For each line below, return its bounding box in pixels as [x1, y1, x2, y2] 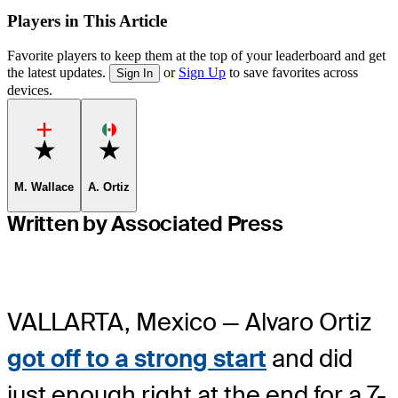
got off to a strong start [7, 343, 267, 375]
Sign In [116, 66, 153, 80]
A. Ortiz [88, 180, 130, 195]
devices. [7, 82, 52, 98]
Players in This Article [7, 12, 167, 31]
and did [267, 343, 353, 375]
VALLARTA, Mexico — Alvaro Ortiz [7, 306, 371, 338]
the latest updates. [7, 64, 109, 80]
